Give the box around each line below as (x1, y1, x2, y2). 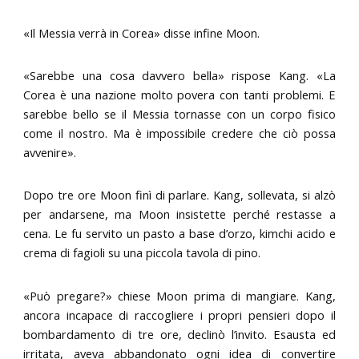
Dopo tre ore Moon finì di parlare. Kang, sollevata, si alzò (23, 187, 336, 204)
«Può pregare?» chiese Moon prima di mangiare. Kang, (23, 287, 336, 304)
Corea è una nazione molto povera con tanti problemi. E (23, 87, 336, 103)
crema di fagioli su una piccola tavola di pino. (23, 244, 261, 261)
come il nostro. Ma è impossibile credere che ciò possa (23, 125, 336, 142)
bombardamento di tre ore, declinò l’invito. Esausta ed (23, 325, 336, 342)
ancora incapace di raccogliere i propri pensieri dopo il (23, 306, 336, 323)
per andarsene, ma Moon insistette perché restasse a (23, 206, 336, 223)
